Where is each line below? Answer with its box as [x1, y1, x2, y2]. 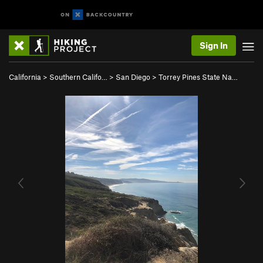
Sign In [200, 40, 228, 50]
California [9, 72, 41, 82]
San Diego [116, 72, 150, 82]
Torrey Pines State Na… [159, 72, 238, 82]
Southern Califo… [49, 72, 107, 82]
